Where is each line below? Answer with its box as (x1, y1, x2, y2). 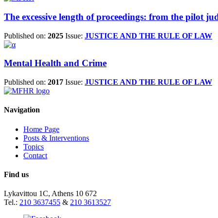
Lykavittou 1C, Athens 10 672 (4, 189, 97, 198)
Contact (23, 151, 47, 160)
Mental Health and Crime (4, 58, 107, 69)
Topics (23, 142, 44, 151)
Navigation (4, 106, 40, 114)
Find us (4, 170, 29, 179)
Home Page (23, 125, 59, 133)
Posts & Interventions (23, 133, 89, 142)
